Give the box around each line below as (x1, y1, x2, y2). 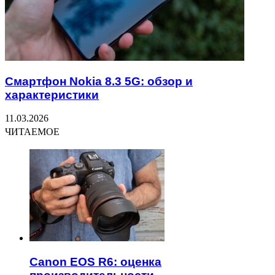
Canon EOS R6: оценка (29, 255, 161, 268)
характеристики (5, 88, 99, 101)
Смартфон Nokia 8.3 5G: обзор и (5, 74, 193, 88)
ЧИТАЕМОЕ (5, 125, 60, 139)
